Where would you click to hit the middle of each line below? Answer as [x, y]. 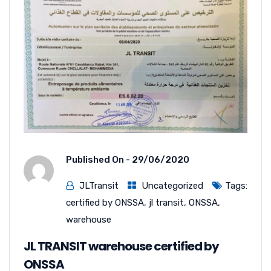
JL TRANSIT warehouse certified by [121, 246]
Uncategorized [172, 185]
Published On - [99, 159]
